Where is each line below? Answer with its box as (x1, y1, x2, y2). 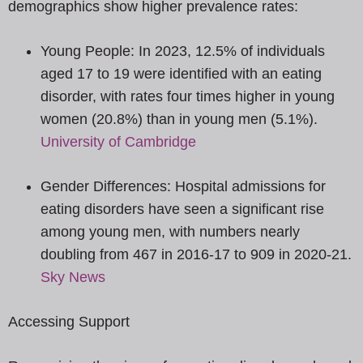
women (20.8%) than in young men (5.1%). (41, 111, 318, 128)
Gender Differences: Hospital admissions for (41, 178, 326, 195)
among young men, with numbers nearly (41, 224, 300, 241)
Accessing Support (8, 314, 130, 331)
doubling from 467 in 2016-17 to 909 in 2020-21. (41, 246, 352, 263)
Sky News (41, 269, 105, 286)
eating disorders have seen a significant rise (41, 201, 324, 218)
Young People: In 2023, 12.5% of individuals (41, 43, 325, 60)
